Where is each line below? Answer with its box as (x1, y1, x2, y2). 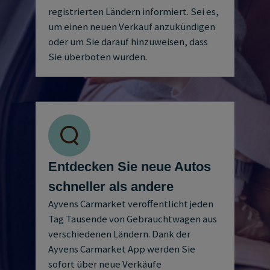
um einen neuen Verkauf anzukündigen (48, 20, 215, 33)
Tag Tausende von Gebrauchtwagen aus (48, 212, 217, 225)
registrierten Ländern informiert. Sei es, (48, 5, 219, 18)
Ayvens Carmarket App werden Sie (48, 242, 195, 256)
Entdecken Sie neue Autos (48, 159, 211, 174)
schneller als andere (48, 178, 174, 194)
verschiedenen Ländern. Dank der (48, 227, 190, 240)
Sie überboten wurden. (48, 50, 147, 63)
